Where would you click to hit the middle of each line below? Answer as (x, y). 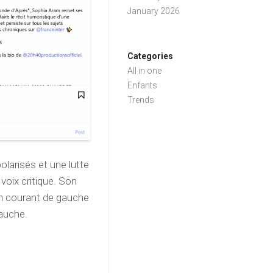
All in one (145, 71)
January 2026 (154, 11)
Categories (151, 56)
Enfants (143, 85)
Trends (141, 100)
